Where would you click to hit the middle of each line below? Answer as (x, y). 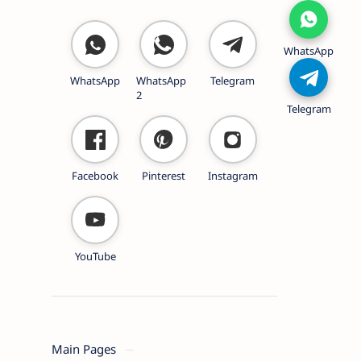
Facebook (95, 176)
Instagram (232, 176)
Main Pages (85, 349)
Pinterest (164, 176)
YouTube (95, 256)
